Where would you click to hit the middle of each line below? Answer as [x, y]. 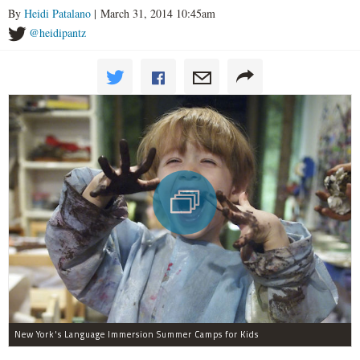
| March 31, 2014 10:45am [153, 13]
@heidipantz [57, 33]
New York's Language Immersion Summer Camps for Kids [137, 335]
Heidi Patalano [57, 13]
